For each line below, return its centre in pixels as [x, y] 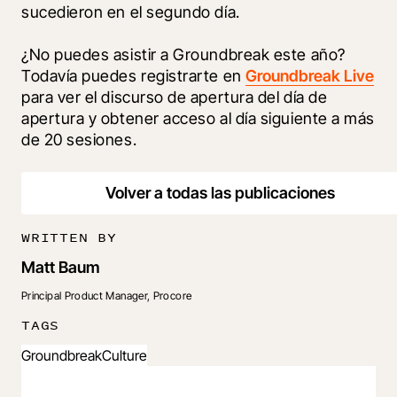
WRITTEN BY [69, 237]
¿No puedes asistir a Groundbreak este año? [183, 55]
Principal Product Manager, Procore [107, 296]
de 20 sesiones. [79, 140]
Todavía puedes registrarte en [134, 76]
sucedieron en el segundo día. [131, 12]
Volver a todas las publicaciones [220, 193]
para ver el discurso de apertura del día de [175, 97]
